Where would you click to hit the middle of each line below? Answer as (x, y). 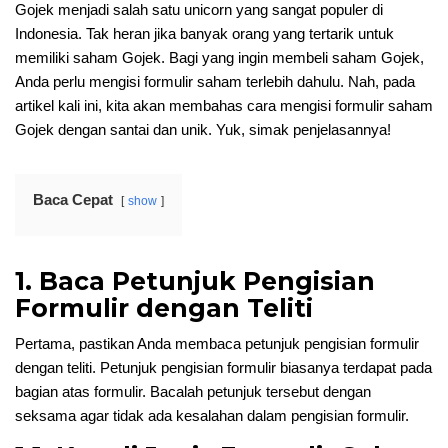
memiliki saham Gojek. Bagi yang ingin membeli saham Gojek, (219, 57)
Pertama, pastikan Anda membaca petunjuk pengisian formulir (217, 343)
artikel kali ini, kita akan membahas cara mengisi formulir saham (224, 105)
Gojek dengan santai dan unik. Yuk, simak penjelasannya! (203, 129)
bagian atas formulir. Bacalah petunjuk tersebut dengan (193, 391)
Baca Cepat (73, 199)
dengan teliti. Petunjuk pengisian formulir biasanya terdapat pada (223, 367)
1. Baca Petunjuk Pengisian (195, 281)
